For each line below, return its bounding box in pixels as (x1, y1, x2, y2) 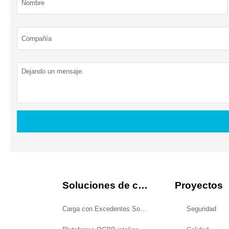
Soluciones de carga (138, 180, 148, 191)
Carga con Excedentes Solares (140, 205, 147, 213)
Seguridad (187, 205, 217, 213)
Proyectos (174, 180, 223, 191)
